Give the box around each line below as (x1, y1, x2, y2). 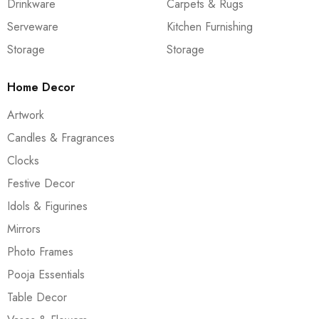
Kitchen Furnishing (167, 18, 253, 35)
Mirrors (7, 220, 41, 237)
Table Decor (7, 288, 67, 305)
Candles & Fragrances (7, 129, 115, 146)
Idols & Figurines (7, 197, 88, 214)
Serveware (7, 18, 58, 35)
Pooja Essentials (7, 266, 85, 283)
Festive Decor (7, 174, 75, 192)
